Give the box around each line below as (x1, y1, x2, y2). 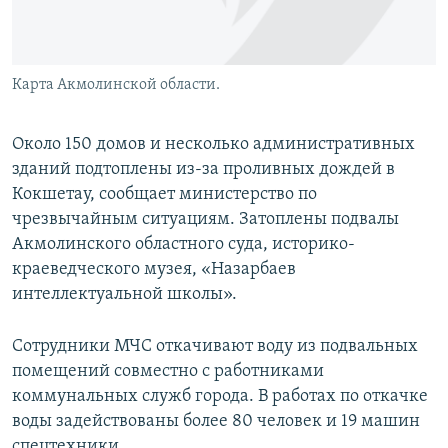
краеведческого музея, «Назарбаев (12, 260, 296, 280)
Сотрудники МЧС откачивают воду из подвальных (12, 337, 418, 357)
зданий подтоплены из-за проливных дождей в (12, 160, 395, 180)
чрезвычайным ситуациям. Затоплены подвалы (12, 210, 399, 230)
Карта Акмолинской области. (12, 77, 220, 94)
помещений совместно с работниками (12, 362, 324, 382)
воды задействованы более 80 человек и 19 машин (12, 412, 420, 432)
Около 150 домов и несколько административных (12, 135, 415, 155)
